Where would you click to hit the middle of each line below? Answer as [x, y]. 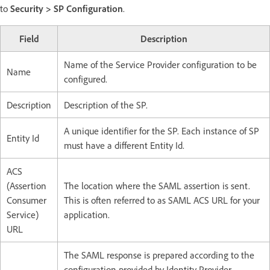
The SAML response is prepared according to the [159, 255]
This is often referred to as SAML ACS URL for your [162, 200]
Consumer [27, 200]
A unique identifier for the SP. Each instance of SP [162, 130]
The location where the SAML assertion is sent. [157, 185]
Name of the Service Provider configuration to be [160, 64]
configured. [86, 79]
